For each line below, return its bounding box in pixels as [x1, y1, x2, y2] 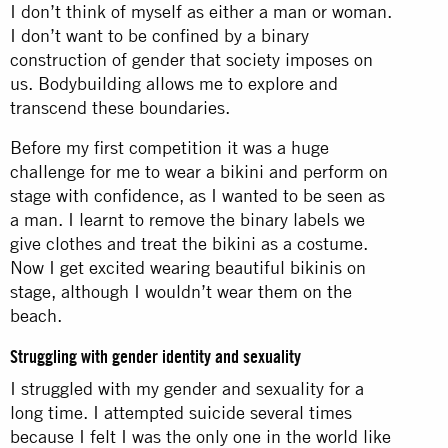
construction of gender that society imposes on [10, 48, 373, 70]
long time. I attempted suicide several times [10, 401, 352, 423]
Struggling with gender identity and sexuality [10, 344, 301, 367]
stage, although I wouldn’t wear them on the [10, 280, 352, 302]
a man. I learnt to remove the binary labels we [10, 208, 365, 230]
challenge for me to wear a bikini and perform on [10, 160, 388, 182]
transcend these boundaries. [10, 96, 230, 118]
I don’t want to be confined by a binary [10, 24, 309, 46]
